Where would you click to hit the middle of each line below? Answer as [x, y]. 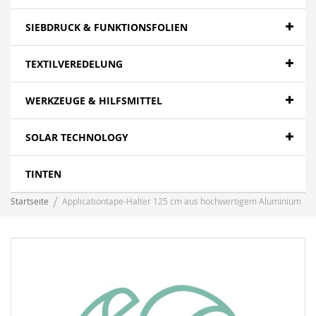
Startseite [30, 201]
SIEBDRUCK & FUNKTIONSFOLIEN [107, 27]
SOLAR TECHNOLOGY [77, 137]
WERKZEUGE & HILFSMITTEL [94, 101]
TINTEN [43, 174]
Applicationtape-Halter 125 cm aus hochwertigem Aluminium [182, 201]
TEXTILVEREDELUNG [74, 64]
